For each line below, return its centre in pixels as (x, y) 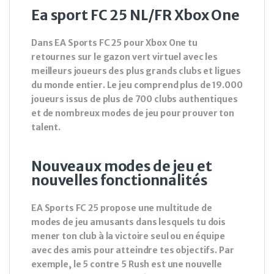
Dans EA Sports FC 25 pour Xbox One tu (114, 43)
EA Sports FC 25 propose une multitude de (122, 208)
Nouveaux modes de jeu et (122, 166)
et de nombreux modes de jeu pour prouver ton (133, 113)
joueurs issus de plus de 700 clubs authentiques (135, 99)
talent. (46, 128)
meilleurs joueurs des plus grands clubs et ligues (136, 71)
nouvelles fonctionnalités (119, 180)
